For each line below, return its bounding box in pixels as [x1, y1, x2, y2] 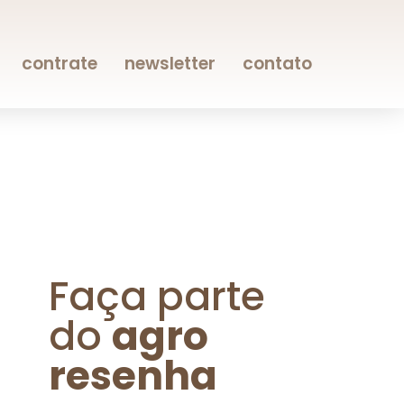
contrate [22, 50, 97, 76]
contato [243, 50, 312, 76]
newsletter [124, 50, 216, 76]
